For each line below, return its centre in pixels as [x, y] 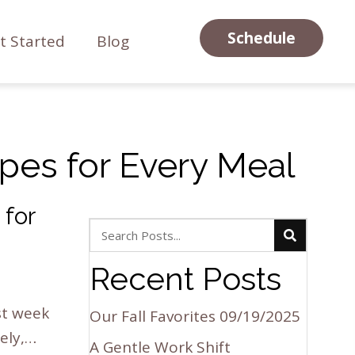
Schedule [261, 38]
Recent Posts [186, 278]
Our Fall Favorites [153, 316]
